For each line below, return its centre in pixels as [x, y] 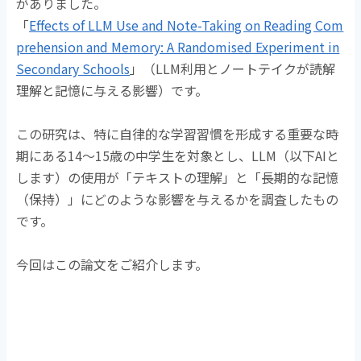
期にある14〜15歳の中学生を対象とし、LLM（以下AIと [178, 155]
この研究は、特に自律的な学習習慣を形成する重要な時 [178, 133]
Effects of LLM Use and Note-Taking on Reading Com [187, 25]
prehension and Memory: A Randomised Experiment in [178, 46]
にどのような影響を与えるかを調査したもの [210, 199]
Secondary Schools [73, 68]
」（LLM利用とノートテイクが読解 [233, 68]
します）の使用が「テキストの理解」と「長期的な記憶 [178, 177]
